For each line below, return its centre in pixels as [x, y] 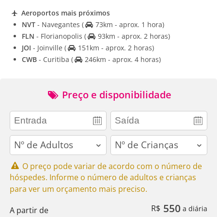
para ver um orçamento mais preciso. [78, 189]
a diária [194, 208]
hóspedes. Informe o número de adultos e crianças [103, 178]
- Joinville [48, 47]
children [125, 140]
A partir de [29, 210]
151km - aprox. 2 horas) [115, 47]
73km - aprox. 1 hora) [129, 24]
